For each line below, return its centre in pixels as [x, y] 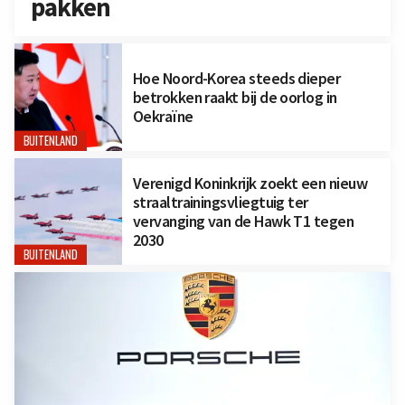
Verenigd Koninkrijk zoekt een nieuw [250, 184]
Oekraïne [163, 116]
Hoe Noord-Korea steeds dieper [236, 78]
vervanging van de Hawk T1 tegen [243, 221]
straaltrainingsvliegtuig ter [220, 202]
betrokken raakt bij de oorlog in [235, 97]
